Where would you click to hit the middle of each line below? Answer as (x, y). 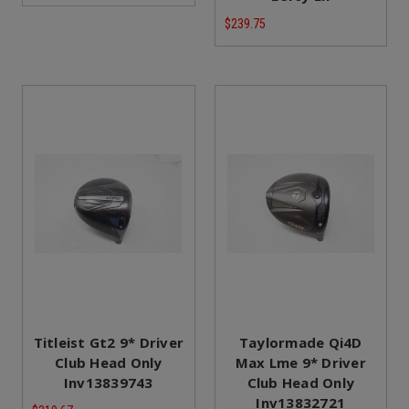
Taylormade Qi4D (300, 342)
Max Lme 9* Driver (300, 362)
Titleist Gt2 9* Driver (108, 342)
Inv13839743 (108, 382)
